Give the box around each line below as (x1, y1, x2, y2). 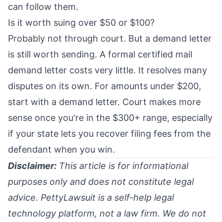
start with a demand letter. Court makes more (8, 97, 201, 108)
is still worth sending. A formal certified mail (8, 49, 192, 60)
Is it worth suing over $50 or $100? (8, 17, 155, 28)
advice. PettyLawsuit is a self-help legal (8, 192, 174, 203)
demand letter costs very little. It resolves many (8, 65, 207, 76)
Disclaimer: (8, 161, 56, 171)
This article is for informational (56, 161, 188, 171)
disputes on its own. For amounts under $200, (8, 81, 201, 92)
